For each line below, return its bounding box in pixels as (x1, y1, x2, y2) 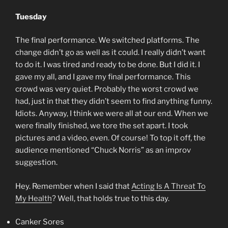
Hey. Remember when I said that (15, 181, 131, 191)
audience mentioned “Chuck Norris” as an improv (15, 146, 191, 155)
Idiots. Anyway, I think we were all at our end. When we (15, 109, 208, 119)
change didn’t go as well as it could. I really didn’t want (15, 48, 206, 58)
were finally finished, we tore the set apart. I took (15, 121, 188, 131)
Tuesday (15, 12, 47, 21)
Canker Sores (15, 217, 64, 227)
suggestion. (15, 158, 58, 167)
